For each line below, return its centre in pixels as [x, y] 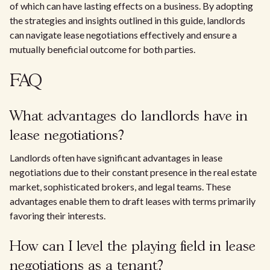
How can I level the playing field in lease [133, 247]
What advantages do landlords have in [129, 117]
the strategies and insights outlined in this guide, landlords [127, 20]
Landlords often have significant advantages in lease [116, 158]
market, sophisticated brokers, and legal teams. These [120, 187]
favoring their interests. [58, 215]
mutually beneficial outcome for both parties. [102, 49]
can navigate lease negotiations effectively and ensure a [123, 35]
